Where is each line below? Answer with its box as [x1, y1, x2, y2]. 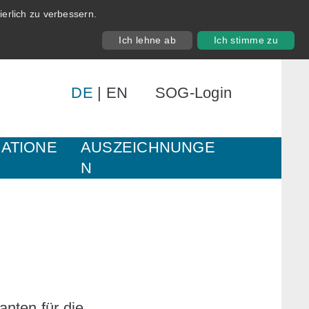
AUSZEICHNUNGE [80, 138, 215, 156]
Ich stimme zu [213, 34, 279, 46]
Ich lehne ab [119, 34, 177, 46]
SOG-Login [155, 83, 232, 101]
